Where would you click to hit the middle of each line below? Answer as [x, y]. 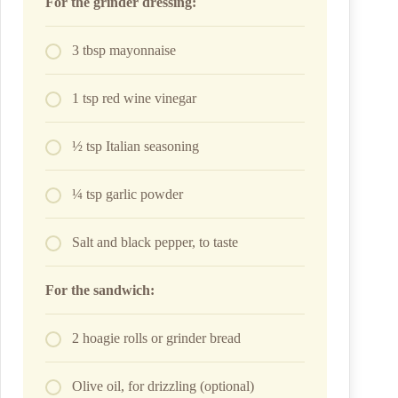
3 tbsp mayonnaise [124, 51]
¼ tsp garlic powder [127, 195]
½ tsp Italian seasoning [135, 147]
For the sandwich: [100, 291]
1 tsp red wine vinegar [134, 99]
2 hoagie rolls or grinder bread [156, 338]
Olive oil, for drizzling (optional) [163, 386]
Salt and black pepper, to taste [155, 243]
